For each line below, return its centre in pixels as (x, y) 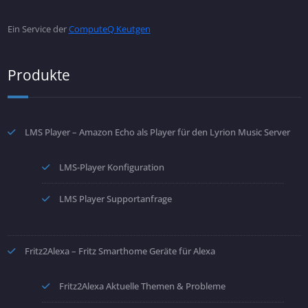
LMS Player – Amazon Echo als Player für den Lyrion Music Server (157, 132)
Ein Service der (38, 29)
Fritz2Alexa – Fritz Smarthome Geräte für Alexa (120, 251)
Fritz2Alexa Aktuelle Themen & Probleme (142, 286)
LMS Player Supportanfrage (115, 199)
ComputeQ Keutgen (109, 29)
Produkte (38, 75)
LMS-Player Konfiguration (111, 167)
